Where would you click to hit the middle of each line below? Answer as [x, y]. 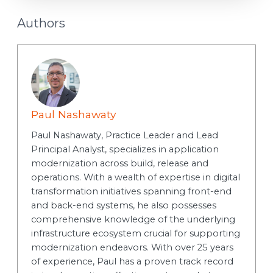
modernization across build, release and [119, 163]
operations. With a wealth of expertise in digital [135, 177]
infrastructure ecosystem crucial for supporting [135, 233]
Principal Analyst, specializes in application [125, 149]
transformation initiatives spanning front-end [131, 191]
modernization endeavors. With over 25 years [132, 247]
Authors [41, 23]
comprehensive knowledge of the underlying [133, 219]
